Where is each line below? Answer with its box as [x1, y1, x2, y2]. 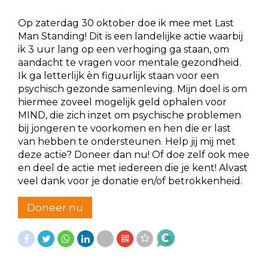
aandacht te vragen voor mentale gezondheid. [18, 56, 241, 68]
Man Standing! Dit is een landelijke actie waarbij [18, 30, 243, 42]
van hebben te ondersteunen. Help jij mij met [18, 135, 236, 147]
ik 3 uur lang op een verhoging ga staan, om [18, 43, 229, 55]
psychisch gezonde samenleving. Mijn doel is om [18, 83, 247, 95]
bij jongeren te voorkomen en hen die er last [18, 122, 231, 134]
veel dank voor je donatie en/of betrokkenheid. [18, 175, 242, 187]
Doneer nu [27, 201, 83, 214]
